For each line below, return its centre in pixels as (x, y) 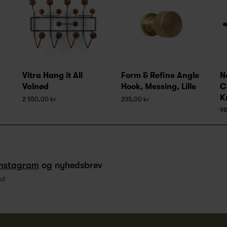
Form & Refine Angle (160, 76)
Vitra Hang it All (52, 76)
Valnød (35, 87)
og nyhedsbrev (71, 165)
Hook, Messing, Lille (159, 87)
